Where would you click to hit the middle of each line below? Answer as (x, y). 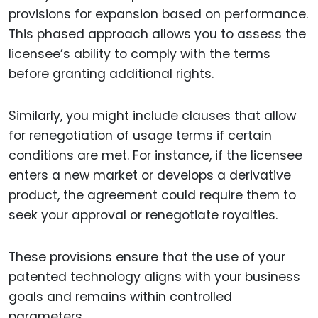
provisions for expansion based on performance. (158, 15)
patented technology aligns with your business (154, 276)
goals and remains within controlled (120, 296)
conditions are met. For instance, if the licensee (155, 155)
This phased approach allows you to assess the (157, 34)
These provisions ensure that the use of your (147, 257)
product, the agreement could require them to (152, 195)
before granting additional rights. (111, 74)
